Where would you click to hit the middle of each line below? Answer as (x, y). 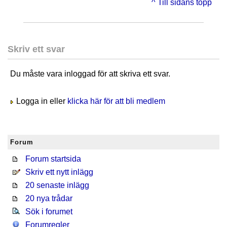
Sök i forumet (49, 212)
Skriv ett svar (36, 49)
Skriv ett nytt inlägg (59, 172)
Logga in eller (41, 101)
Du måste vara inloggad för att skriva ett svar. (90, 74)
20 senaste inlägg (57, 185)
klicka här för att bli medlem (116, 101)
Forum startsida (53, 159)
